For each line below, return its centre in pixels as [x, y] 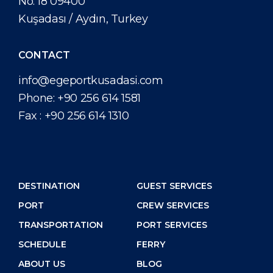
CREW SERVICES [173, 205]
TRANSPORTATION [61, 225]
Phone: [38, 98]
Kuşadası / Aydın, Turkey [83, 19]
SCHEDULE [42, 244]
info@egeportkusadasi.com [91, 80]
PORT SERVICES [172, 225]
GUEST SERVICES [174, 186]
